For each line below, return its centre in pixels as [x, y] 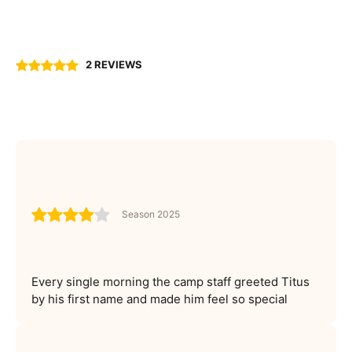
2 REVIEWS [114, 65]
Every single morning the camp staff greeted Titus [170, 281]
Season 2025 [151, 214]
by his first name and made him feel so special [159, 299]
